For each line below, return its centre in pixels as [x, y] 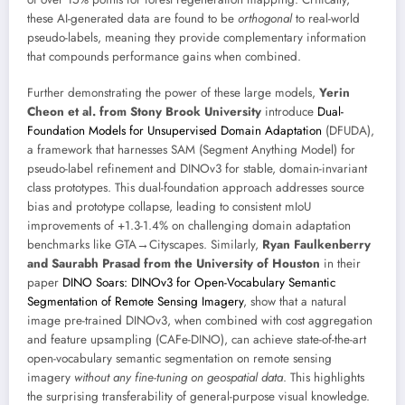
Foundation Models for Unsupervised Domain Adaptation [174, 130]
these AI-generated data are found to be [132, 18]
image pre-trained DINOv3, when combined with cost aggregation [200, 320]
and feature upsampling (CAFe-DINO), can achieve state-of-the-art [197, 339]
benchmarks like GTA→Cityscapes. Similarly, [145, 244]
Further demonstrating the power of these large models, [173, 92]
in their [340, 263]
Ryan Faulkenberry [316, 244]
